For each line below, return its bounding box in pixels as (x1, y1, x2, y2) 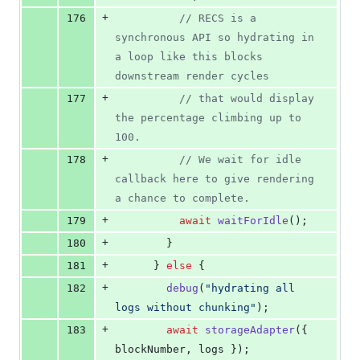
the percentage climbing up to (115, 112, 301, 125)
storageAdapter (205, 324, 295, 337)
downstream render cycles (115, 70, 269, 83)
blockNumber (115, 343, 186, 356)
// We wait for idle (179, 153, 301, 166)
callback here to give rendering (115, 173, 314, 186)
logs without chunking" (115, 301, 256, 314)
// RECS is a (179, 12, 256, 25)
